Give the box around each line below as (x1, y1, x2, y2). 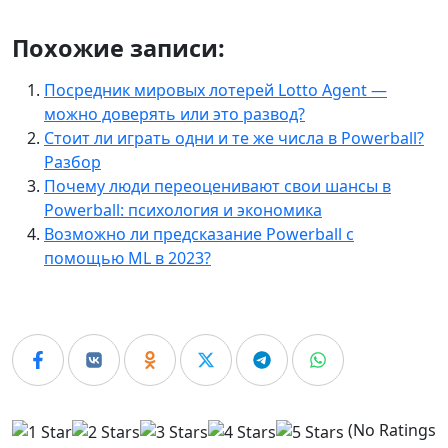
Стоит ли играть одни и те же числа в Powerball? (44, 127, 424, 150)
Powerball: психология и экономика (44, 199, 322, 222)
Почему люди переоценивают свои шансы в (44, 175, 391, 198)
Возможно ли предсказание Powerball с (44, 223, 354, 246)
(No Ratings (344, 419, 436, 442)
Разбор (44, 151, 101, 174)
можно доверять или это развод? (44, 103, 305, 126)
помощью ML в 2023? (44, 247, 211, 270)
